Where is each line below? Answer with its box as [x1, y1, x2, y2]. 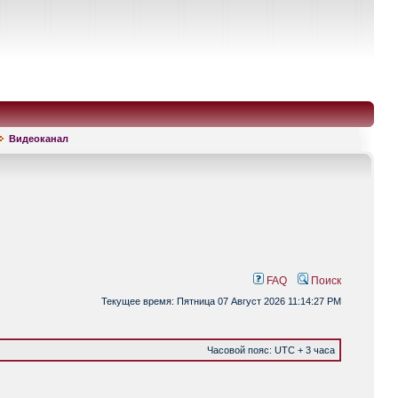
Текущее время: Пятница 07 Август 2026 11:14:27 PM [101, 296, 341, 306]
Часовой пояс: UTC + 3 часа [207, 345, 335, 355]
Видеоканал [9, 133, 68, 144]
